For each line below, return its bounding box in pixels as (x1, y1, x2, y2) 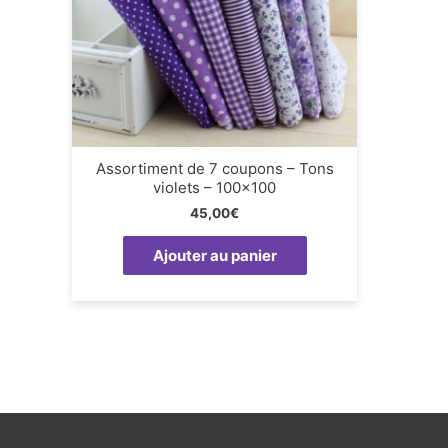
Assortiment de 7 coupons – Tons (95, 159, 334, 179)
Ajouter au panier (152, 246, 277, 266)
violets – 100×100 (153, 178, 276, 198)
